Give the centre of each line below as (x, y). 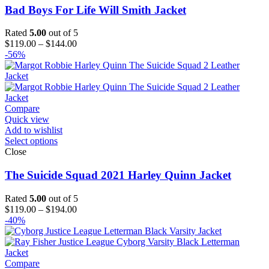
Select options (31, 141)
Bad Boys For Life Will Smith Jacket (95, 10)
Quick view (27, 119)
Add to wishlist (34, 130)
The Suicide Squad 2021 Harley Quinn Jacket (118, 175)
